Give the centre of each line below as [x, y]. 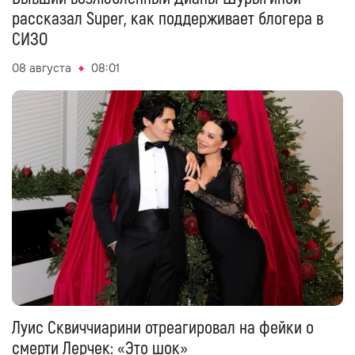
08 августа [42, 69]
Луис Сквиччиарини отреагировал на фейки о [163, 328]
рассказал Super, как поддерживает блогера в [168, 19]
